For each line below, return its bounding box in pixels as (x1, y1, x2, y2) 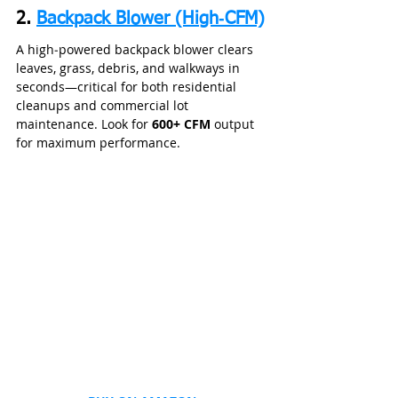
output (211, 115, 258, 133)
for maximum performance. (16, 134, 180, 152)
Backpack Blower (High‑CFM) (36, 10, 265, 28)
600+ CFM (152, 115, 211, 133)
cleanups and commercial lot (16, 97, 192, 115)
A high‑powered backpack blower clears (16, 41, 257, 59)
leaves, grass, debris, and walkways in (16, 60, 243, 77)
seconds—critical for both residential (16, 78, 240, 96)
